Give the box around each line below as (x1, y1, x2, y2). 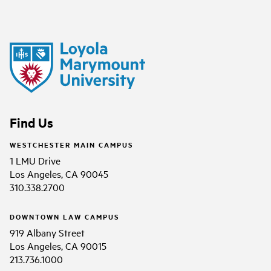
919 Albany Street (10, 226, 85, 240)
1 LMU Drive (10, 154, 60, 168)
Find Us (10, 113, 53, 131)
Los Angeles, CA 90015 (10, 239, 106, 253)
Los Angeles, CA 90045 (10, 167, 108, 181)
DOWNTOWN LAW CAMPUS (10, 212, 119, 222)
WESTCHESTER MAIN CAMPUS (10, 140, 133, 150)
